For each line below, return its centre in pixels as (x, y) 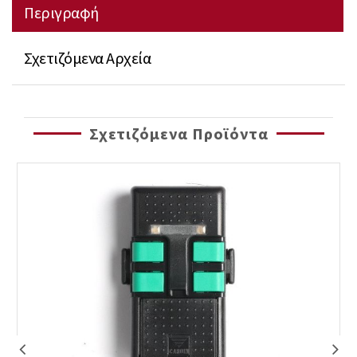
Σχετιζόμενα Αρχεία (87, 58)
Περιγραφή (61, 12)
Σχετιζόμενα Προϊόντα (178, 133)
